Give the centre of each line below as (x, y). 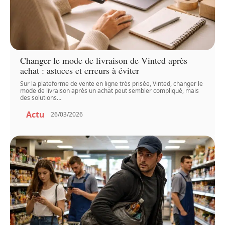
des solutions (39, 97)
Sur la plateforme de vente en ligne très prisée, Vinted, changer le (112, 83)
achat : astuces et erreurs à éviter (80, 70)
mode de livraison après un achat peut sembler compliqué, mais (110, 90)
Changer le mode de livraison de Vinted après (104, 60)
